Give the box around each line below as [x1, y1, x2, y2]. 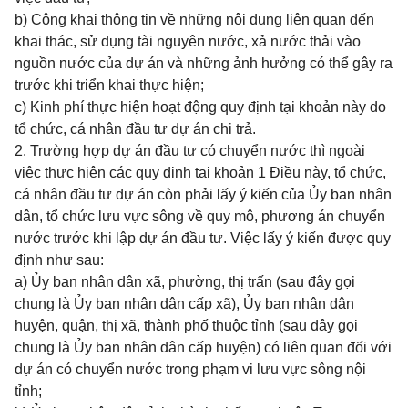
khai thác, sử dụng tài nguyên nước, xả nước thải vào [15, 34, 361, 49]
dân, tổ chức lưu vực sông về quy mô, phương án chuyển [15, 209, 385, 224]
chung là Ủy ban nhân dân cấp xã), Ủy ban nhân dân [15, 296, 354, 311]
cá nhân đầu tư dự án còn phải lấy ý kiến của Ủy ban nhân [15, 187, 392, 202]
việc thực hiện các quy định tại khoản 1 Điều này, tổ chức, [15, 165, 386, 180]
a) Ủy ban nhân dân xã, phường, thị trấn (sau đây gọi [15, 274, 355, 290]
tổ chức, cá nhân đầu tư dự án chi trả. [15, 121, 256, 137]
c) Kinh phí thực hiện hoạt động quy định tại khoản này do [15, 99, 386, 115]
